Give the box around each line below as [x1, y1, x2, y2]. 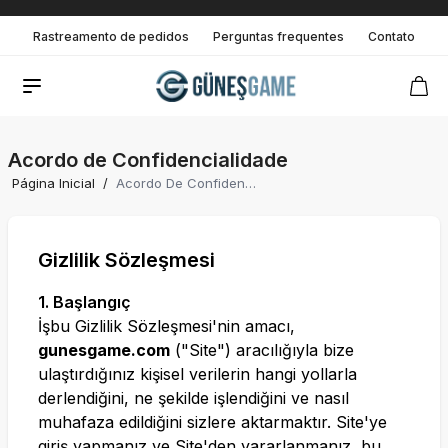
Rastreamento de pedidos [33, 28, 189, 44]
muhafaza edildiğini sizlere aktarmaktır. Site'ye [38, 412, 387, 432]
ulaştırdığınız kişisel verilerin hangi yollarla [38, 364, 357, 384]
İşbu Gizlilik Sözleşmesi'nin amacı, [38, 316, 295, 336]
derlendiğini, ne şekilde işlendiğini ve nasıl [38, 388, 349, 408]
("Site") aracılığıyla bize [170, 340, 354, 360]
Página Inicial [12, 175, 95, 191]
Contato [368, 28, 415, 44]
